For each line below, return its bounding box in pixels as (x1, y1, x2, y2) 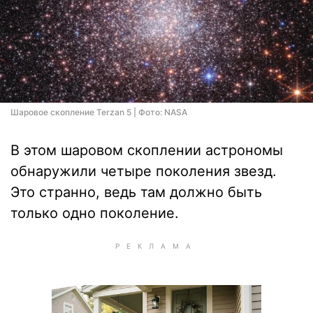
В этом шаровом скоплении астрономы (10, 142, 283, 159)
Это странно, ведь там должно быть (10, 184, 262, 201)
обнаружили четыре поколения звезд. (10, 163, 277, 180)
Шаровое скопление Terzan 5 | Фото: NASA (10, 107, 187, 117)
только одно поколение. (10, 205, 179, 221)
